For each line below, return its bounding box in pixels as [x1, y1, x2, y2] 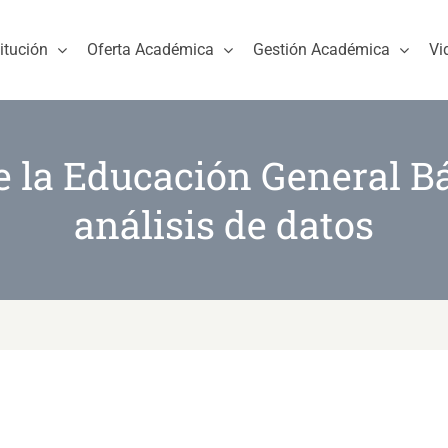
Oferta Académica [87, 40, 214, 59]
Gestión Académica [253, 40, 390, 59]
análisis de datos [74, 199, 374, 249]
